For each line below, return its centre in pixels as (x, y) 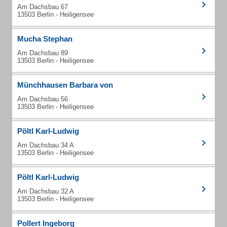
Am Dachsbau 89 (43, 53)
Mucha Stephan (45, 39)
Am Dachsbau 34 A (46, 145)
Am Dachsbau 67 (43, 7)
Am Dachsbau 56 (43, 99)
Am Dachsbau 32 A (46, 191)
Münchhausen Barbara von (65, 85)
